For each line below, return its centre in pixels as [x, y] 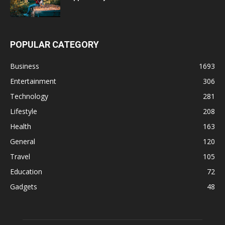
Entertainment [33, 81]
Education [26, 171]
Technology [29, 96]
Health [21, 126]
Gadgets [24, 186]
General [23, 141]
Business [25, 66]
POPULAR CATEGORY [54, 44]
